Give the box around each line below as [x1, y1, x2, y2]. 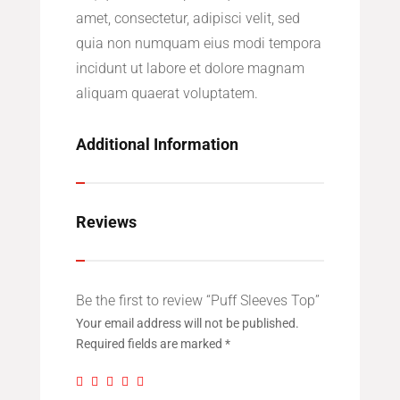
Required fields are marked [75, 337, 225, 352]
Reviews [75, 212, 137, 232]
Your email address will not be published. [75, 316, 299, 331]
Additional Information [75, 135, 238, 154]
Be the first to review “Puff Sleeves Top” [75, 292, 320, 310]
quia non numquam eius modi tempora [75, 35, 321, 53]
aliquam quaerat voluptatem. [75, 85, 258, 103]
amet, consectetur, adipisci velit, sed [75, 10, 300, 28]
